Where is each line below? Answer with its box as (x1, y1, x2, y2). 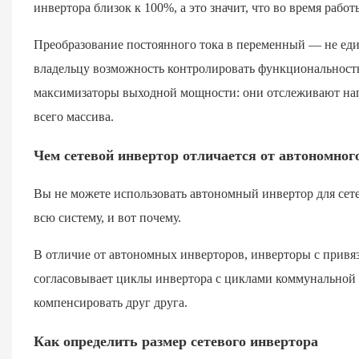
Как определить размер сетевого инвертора (33, 333, 318, 349)
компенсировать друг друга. (33, 295, 188, 309)
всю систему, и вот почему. (33, 210, 181, 224)
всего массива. (33, 109, 114, 123)
